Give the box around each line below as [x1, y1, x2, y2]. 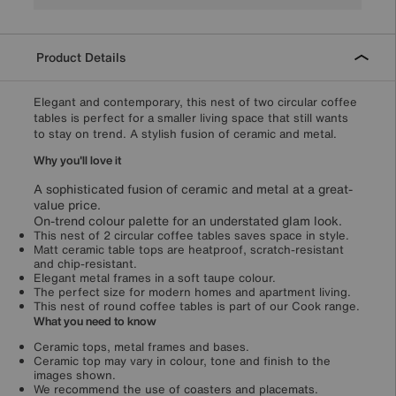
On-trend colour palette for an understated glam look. [34, 211, 342, 231]
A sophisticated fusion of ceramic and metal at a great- [34, 179, 353, 199]
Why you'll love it [34, 152, 121, 170]
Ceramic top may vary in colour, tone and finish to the [34, 353, 331, 370]
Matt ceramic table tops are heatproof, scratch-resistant [34, 241, 344, 259]
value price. [34, 195, 101, 215]
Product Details [33, 48, 126, 67]
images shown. [34, 367, 116, 385]
